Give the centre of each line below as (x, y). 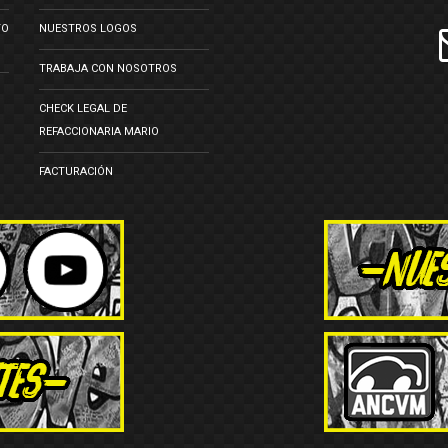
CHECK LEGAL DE (83, 108)
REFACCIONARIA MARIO (99, 131)
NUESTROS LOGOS (88, 28)
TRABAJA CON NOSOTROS (108, 68)
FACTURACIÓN (76, 171)
